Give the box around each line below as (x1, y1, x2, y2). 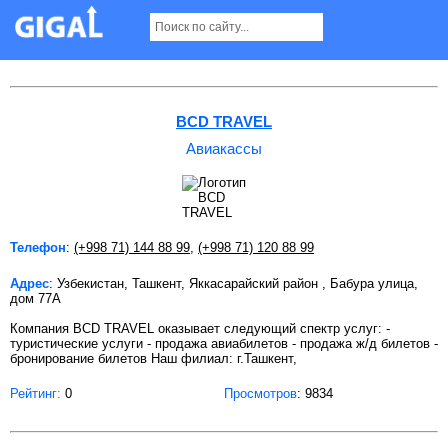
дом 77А (10, 290, 61, 306)
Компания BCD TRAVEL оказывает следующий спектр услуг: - (10, 320, 390, 336)
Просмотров (224, 385, 297, 401)
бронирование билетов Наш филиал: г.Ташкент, (10, 350, 297, 366)
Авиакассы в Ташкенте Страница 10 (10, 18, 345, 41)
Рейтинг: (10, 385, 61, 401)
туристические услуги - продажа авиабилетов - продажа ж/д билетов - (10, 335, 438, 351)
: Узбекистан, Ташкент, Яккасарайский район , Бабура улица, (49, 275, 418, 291)
